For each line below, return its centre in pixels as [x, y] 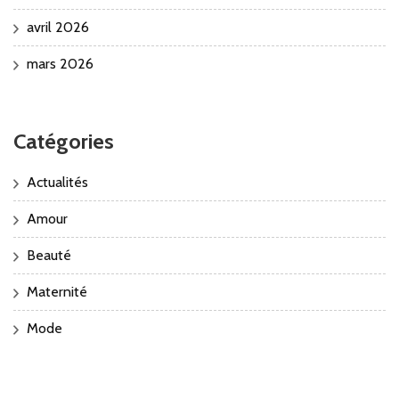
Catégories [64, 141]
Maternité [57, 291]
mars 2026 [60, 63]
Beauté [49, 255]
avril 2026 [58, 27]
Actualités [57, 182]
